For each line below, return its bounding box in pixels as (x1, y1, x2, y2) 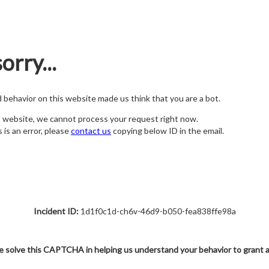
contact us (71, 125, 111, 136)
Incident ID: (33, 206, 79, 216)
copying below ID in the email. (111, 125, 224, 136)
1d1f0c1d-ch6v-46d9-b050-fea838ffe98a (78, 206, 236, 216)
